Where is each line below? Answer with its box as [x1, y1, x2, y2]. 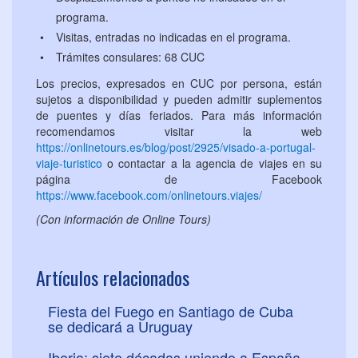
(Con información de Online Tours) [36, 211, 211, 228]
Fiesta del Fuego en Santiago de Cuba [48, 300, 293, 322]
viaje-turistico [36, 155, 102, 172]
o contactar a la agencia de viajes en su [102, 155, 322, 172]
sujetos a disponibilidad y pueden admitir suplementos [36, 91, 322, 108]
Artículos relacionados [36, 263, 189, 292]
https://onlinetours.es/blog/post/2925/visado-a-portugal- [36, 139, 316, 156]
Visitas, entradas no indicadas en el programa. [56, 29, 291, 46]
